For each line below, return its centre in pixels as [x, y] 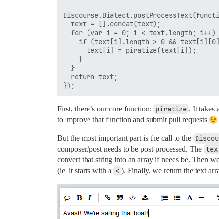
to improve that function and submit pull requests [133, 120]
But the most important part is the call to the [125, 138]
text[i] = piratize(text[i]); [130, 50]
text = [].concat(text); [112, 24]
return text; [90, 77]
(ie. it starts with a [85, 170]
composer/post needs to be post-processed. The [131, 149]
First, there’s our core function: [105, 109]
